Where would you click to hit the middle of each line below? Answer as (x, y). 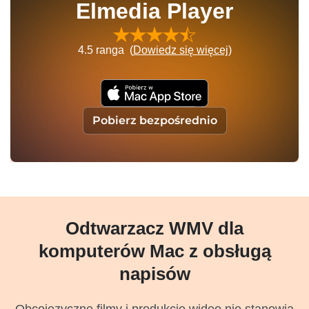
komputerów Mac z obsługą (154, 251)
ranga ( (113, 50)
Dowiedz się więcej (180, 50)
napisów (154, 274)
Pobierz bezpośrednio (154, 121)
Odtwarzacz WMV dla (154, 229)
